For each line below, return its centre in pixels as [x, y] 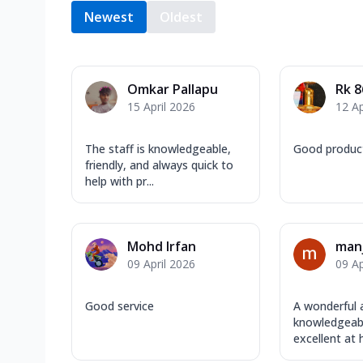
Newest [109, 17]
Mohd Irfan [162, 247]
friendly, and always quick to [159, 165]
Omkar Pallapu [173, 90]
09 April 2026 [161, 264]
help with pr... [120, 181]
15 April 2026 [161, 107]
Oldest [181, 17]
